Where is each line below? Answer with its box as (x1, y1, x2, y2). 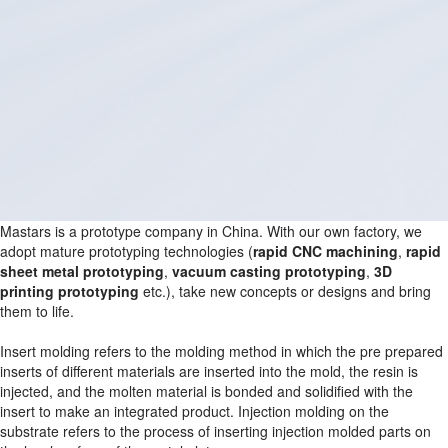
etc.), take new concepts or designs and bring (139, 281, 431, 301)
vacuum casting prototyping (172, 261, 366, 281)
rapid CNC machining (253, 241, 398, 261)
